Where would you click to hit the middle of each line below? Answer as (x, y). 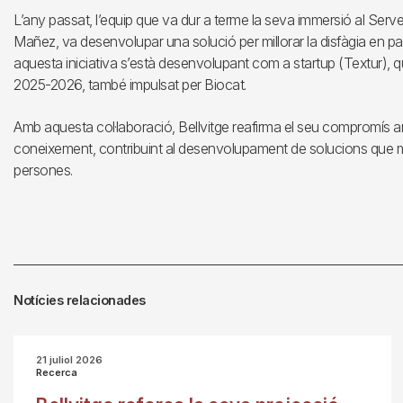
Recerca (57, 372)
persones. (43, 170)
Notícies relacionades (80, 300)
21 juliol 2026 (69, 360)
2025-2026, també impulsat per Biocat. (130, 85)
